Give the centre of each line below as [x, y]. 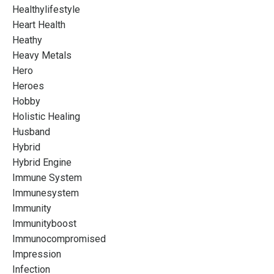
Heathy [27, 40]
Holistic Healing [46, 116]
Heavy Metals [42, 55]
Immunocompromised [59, 239]
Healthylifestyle [46, 9]
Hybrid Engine [42, 162]
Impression [37, 254]
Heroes [28, 86]
